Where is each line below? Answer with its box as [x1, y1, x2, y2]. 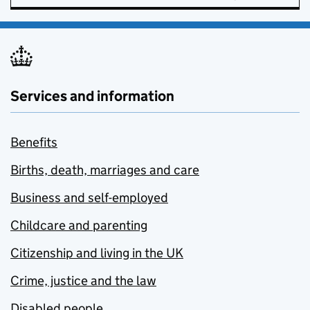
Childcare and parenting [10, 217, 147, 234]
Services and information [10, 87, 174, 106]
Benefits [10, 134, 57, 151]
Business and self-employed [10, 190, 168, 206]
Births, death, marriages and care [10, 162, 199, 179]
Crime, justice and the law [10, 273, 156, 289]
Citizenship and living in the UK [10, 245, 183, 262]
